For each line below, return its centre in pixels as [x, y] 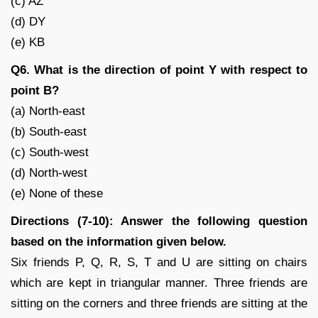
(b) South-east [49, 131]
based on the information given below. [119, 241]
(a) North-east [48, 111]
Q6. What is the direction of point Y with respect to [159, 70]
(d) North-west [49, 172]
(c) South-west [50, 152]
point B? [35, 90]
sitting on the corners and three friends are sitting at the [159, 303]
